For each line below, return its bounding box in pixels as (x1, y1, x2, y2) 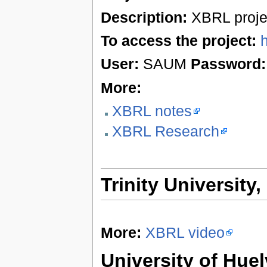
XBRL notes (111, 103, 192, 120)
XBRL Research (111, 123, 219, 140)
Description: (100, 8, 187, 26)
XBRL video (145, 223, 225, 241)
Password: (190, 55, 266, 73)
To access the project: (100, 32, 256, 49)
